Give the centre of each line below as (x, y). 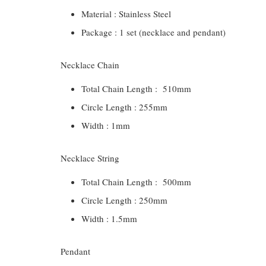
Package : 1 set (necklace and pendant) (153, 32)
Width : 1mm (106, 125)
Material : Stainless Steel (126, 14)
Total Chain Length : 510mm (136, 88)
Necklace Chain (90, 65)
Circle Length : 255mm (124, 107)
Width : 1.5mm (109, 218)
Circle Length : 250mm (124, 200)
